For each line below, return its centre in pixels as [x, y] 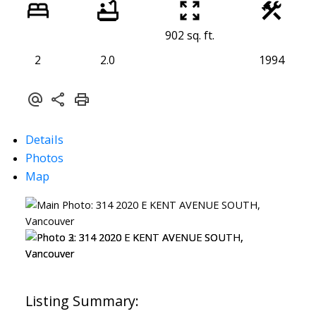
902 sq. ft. [189, 36]
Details [44, 140]
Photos [44, 158]
